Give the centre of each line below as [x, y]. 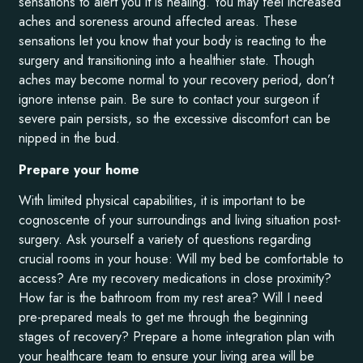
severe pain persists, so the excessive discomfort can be [175, 119]
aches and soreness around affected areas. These [158, 22]
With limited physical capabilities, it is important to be [162, 201]
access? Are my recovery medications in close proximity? [175, 279]
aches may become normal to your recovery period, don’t [177, 80]
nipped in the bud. [70, 139]
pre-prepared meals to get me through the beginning [164, 318]
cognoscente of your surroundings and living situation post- [180, 220]
